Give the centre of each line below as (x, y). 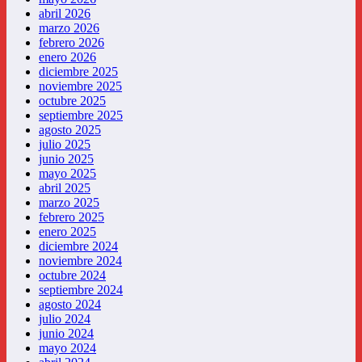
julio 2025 (65, 145)
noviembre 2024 (80, 261)
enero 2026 (67, 57)
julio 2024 (65, 319)
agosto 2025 (70, 130)
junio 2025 (66, 159)
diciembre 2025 (78, 72)
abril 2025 (65, 188)
